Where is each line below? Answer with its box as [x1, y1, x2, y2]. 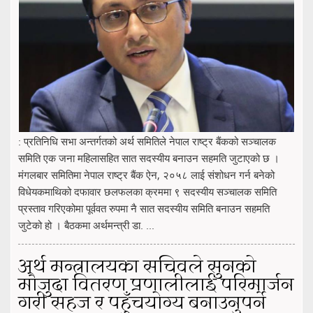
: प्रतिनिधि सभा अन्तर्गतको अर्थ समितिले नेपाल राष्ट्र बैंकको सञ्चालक [18, 134, 276, 149]
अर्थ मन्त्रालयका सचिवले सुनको [18, 254, 256, 282]
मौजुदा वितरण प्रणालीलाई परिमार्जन [18, 272, 294, 300]
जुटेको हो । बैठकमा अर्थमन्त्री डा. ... [18, 218, 154, 233]
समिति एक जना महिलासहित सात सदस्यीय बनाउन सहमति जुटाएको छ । [18, 151, 279, 166]
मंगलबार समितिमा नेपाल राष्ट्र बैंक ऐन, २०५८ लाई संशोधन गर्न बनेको [18, 168, 275, 182]
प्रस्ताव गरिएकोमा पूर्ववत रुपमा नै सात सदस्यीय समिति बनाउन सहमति [18, 201, 270, 216]
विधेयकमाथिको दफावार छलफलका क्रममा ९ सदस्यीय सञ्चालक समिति [18, 184, 277, 199]
